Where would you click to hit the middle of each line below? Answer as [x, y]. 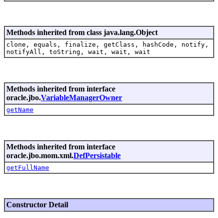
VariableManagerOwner [82, 97]
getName [20, 109]
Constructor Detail [37, 204]
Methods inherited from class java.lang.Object [82, 32]
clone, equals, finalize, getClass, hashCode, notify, [108, 44]
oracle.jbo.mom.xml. [40, 155]
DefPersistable [97, 155]
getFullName [28, 167]
